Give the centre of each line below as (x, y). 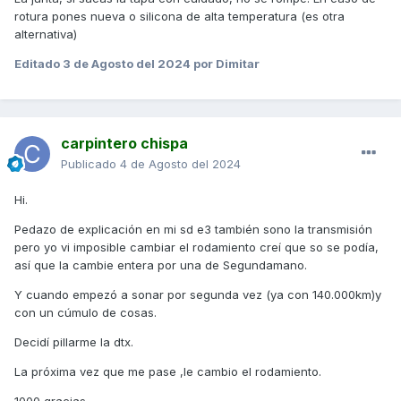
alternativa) (47, 34)
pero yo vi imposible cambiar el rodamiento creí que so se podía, (196, 247)
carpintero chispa (124, 144)
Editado (38, 64)
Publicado (90, 164)
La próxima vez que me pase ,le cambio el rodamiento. (168, 372)
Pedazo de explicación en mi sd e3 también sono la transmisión (193, 230)
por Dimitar (225, 64)
